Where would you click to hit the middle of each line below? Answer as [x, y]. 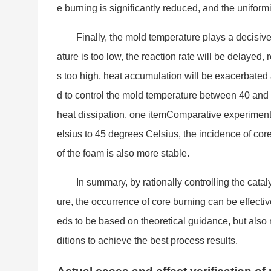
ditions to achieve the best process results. [147, 241]
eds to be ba [83, 221]
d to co [71, 96]
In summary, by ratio [119, 183]
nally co [178, 183]
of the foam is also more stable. [123, 154]
